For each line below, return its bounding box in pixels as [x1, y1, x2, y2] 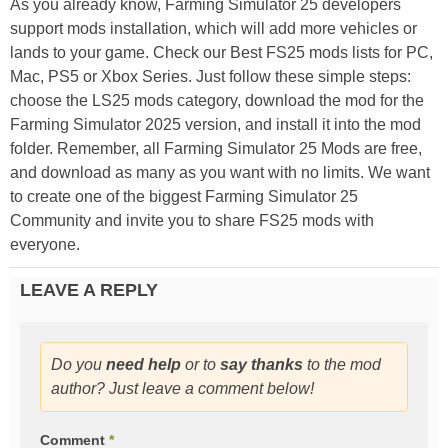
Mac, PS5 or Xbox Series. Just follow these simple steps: [10, 68, 411, 86]
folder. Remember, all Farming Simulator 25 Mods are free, [10, 140, 422, 158]
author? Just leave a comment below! [51, 380, 314, 398]
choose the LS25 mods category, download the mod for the [10, 92, 424, 110]
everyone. [10, 236, 80, 254]
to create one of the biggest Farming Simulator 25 [10, 188, 358, 206]
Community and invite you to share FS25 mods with [10, 212, 374, 230]
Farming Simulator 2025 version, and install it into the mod [10, 116, 421, 134]
